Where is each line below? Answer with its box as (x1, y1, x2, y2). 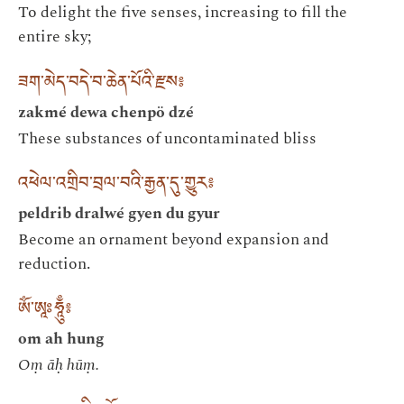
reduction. (18, 252, 90, 277)
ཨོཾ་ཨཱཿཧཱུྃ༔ (18, 291, 71, 333)
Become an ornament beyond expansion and (18, 227, 329, 252)
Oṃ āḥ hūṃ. (18, 353, 99, 378)
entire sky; (18, 24, 91, 50)
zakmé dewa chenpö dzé (18, 99, 194, 124)
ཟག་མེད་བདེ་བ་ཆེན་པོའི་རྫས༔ (18, 64, 184, 106)
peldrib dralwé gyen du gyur (18, 201, 220, 226)
